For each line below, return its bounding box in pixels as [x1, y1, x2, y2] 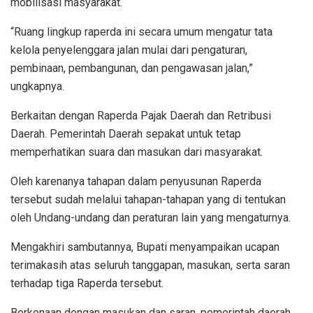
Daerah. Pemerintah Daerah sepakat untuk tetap [10, 126, 241, 140]
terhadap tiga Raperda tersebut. [10, 276, 163, 290]
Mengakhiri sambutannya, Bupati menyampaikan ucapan [10, 240, 279, 254]
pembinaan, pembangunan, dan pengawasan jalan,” [10, 61, 253, 75]
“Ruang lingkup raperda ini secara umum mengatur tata [10, 24, 272, 38]
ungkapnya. [10, 79, 64, 93]
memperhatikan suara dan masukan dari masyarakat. [10, 145, 263, 159]
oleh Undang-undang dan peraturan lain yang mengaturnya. [10, 210, 291, 224]
